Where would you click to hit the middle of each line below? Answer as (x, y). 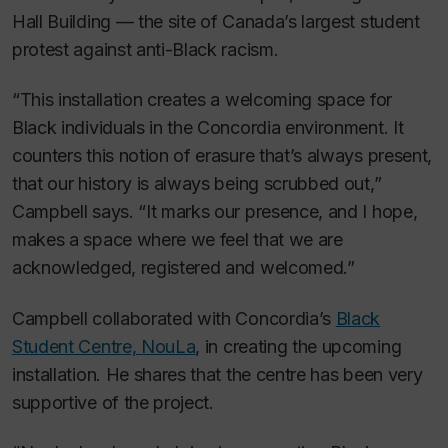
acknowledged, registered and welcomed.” (183, 268)
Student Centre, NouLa (104, 346)
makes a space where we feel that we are (177, 240)
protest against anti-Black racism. (145, 49)
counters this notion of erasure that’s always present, (222, 156)
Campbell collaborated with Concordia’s (174, 318)
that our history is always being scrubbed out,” (197, 184)
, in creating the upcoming (298, 346)
